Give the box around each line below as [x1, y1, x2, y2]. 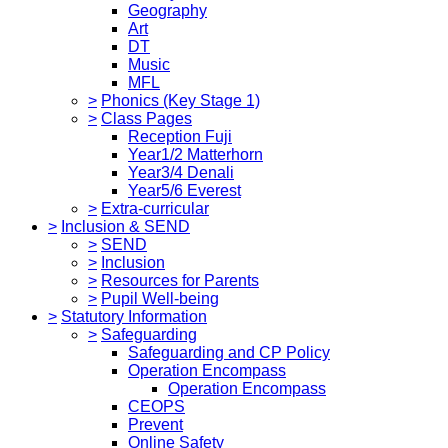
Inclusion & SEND [61, 217, 190, 235]
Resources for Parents [101, 271, 259, 289]
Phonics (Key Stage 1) [101, 91, 260, 109]
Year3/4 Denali [128, 163, 234, 181]
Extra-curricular [101, 199, 209, 217]
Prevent [128, 415, 183, 433]
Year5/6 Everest [128, 181, 241, 199]
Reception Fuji [128, 127, 232, 145]
